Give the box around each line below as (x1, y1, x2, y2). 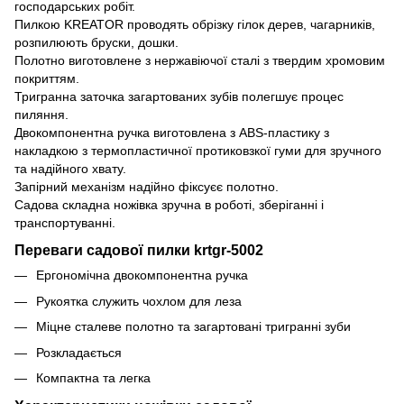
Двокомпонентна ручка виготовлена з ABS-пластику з (14, 124, 329, 140)
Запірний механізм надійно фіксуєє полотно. (14, 179, 279, 194)
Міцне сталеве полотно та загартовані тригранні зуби (36, 319, 351, 335)
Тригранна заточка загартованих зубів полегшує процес (14, 88, 344, 104)
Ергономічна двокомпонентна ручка (36, 268, 248, 283)
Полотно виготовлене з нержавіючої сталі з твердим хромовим (14, 52, 385, 68)
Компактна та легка (36, 370, 151, 385)
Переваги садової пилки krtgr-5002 (14, 242, 263, 259)
